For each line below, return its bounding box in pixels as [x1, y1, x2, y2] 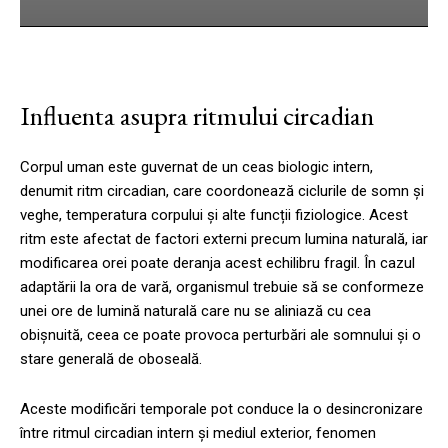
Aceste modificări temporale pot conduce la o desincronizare [20, 399, 423, 418]
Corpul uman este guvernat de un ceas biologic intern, [20, 157, 373, 176]
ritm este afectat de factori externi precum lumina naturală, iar [20, 229, 428, 248]
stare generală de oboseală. [20, 349, 202, 368]
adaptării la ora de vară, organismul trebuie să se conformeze [20, 277, 424, 296]
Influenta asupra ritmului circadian [20, 97, 374, 133]
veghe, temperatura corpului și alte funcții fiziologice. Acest [20, 205, 408, 224]
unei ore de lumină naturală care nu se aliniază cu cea [20, 301, 371, 320]
